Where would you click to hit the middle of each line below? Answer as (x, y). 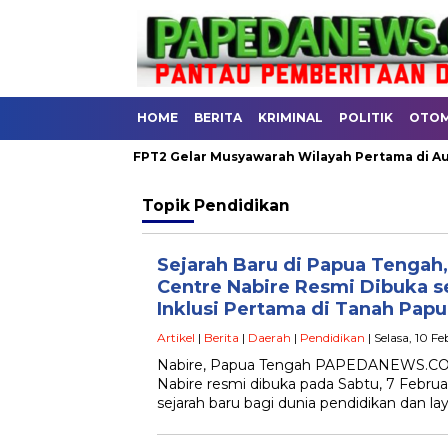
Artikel (176, 337)
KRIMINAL (290, 117)
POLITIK (366, 117)
